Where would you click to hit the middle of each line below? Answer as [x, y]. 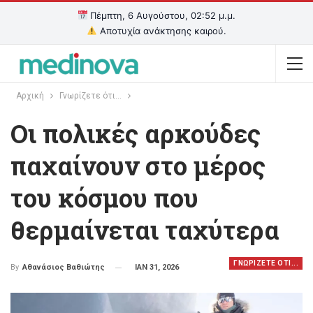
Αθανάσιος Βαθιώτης [64, 268]
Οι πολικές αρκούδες [136, 133]
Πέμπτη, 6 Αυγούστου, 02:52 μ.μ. [162, 15]
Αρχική [30, 96]
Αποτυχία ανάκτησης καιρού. [161, 31]
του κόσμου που [104, 198]
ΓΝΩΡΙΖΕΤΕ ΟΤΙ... [266, 263]
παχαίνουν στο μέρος [138, 166]
